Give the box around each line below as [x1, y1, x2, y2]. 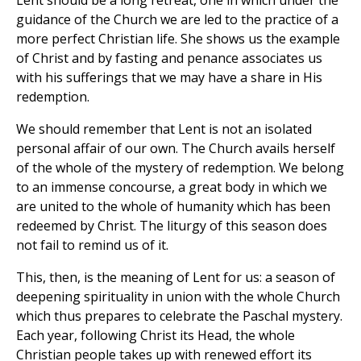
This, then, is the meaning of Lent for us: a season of [16, 268, 335, 286]
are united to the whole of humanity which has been [16, 197, 330, 215]
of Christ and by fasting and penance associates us [16, 48, 322, 67]
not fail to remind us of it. [16, 235, 168, 254]
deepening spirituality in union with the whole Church [16, 287, 340, 305]
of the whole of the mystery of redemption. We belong [16, 158, 344, 176]
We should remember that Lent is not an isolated [16, 119, 312, 138]
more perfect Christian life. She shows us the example [16, 29, 340, 48]
